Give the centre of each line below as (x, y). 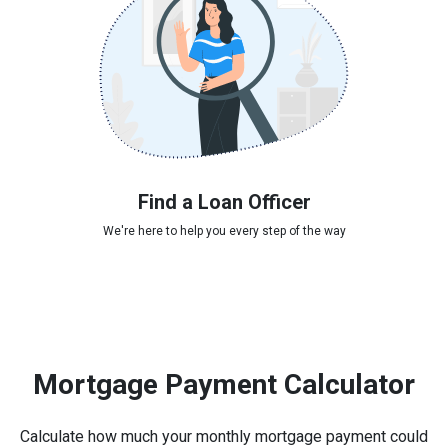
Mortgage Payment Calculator (224, 384)
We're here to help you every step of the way (224, 230)
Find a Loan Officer (224, 201)
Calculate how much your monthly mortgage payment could (224, 436)
